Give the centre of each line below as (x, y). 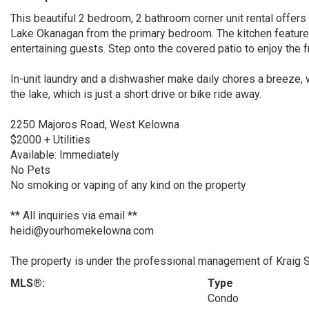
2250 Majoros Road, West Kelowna (95, 124)
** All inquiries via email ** (74, 216)
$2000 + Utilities (50, 140)
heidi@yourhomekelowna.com (82, 231)
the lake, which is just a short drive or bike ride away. (136, 94)
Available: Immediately (65, 155)
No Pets (30, 170)
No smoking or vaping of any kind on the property (128, 185)
